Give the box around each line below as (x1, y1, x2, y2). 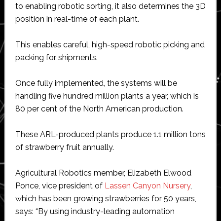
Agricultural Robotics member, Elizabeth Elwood (15, 168, 191, 178)
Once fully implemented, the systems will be (15, 78, 177, 88)
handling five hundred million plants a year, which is (15, 91, 199, 101)
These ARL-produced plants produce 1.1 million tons (15, 129, 206, 139)
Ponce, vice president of (15, 181, 105, 190)
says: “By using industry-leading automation (15, 206, 175, 216)
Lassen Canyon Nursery (104, 181, 190, 190)
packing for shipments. (15, 52, 98, 62)
